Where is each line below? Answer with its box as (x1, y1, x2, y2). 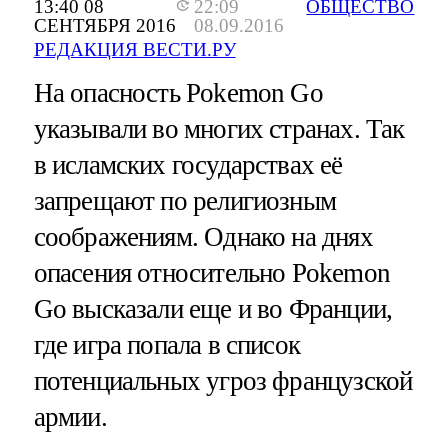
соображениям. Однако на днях (33, 222, 373, 253)
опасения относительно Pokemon (33, 258, 390, 289)
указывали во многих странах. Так (33, 114, 405, 145)
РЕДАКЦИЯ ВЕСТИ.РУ (33, 39, 236, 61)
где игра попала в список (33, 330, 301, 361)
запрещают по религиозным (33, 186, 337, 217)
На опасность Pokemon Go (33, 78, 323, 109)
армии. (33, 402, 107, 433)
